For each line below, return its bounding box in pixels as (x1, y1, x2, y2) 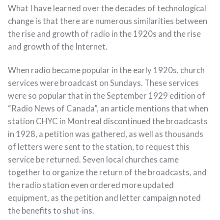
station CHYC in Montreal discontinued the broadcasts (8, 116, 208, 126)
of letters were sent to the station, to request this (8, 141, 190, 152)
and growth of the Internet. (8, 42, 108, 52)
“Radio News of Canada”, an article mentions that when (8, 103, 208, 113)
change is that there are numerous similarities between (8, 16, 207, 27)
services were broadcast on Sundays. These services (8, 78, 199, 88)
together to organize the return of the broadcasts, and (8, 167, 207, 177)
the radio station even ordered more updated (8, 180, 174, 190)
